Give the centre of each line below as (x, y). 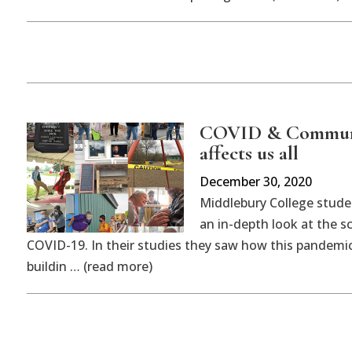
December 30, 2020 (255, 181)
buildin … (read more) (89, 266)
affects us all (249, 152)
